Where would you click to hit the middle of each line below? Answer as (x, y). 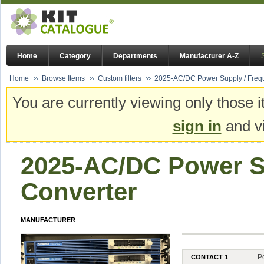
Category (75, 56)
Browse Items (63, 78)
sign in (197, 126)
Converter (79, 192)
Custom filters (120, 78)
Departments (135, 56)
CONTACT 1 (210, 257)
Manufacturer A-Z (209, 56)
